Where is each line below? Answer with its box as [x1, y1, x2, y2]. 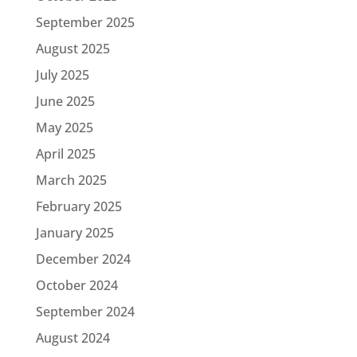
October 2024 [35, 276, 118, 294]
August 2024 [35, 328, 110, 347]
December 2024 [35, 249, 131, 268]
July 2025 [35, 65, 89, 84]
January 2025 [35, 223, 114, 241]
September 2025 [35, 13, 135, 31]
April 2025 [35, 144, 96, 163]
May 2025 [35, 118, 93, 136]
